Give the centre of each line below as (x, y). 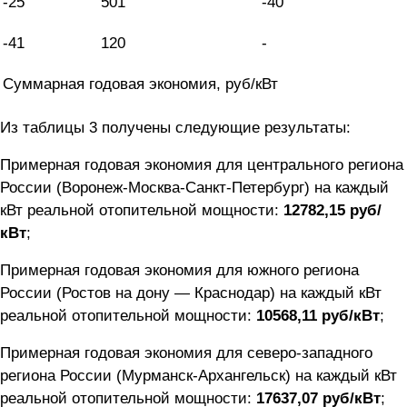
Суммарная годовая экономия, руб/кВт (140, 84)
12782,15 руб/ (333, 211)
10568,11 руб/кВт (318, 316)
